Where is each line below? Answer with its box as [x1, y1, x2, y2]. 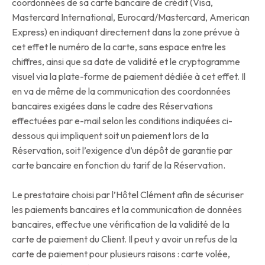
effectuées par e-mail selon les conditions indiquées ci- [12, 115, 232, 127]
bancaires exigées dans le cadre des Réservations [12, 100, 213, 112]
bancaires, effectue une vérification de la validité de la [12, 218, 230, 231]
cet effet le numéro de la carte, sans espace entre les [12, 41, 226, 53]
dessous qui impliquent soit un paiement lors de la [12, 130, 209, 142]
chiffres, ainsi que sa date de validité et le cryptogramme [12, 56, 240, 68]
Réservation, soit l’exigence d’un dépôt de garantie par [12, 144, 232, 157]
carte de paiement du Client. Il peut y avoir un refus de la [12, 233, 237, 245]
